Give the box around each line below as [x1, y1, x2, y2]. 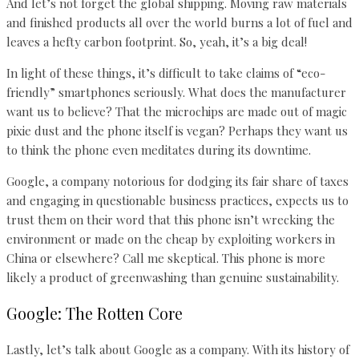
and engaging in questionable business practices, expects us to [6, 192, 349, 208]
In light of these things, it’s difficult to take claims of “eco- [6, 64, 325, 81]
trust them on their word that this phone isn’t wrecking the [6, 211, 335, 228]
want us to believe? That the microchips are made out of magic [6, 103, 347, 119]
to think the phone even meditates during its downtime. [6, 141, 311, 158]
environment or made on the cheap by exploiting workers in [6, 230, 335, 247]
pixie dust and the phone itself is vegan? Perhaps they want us [6, 122, 348, 139]
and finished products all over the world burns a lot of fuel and [6, 14, 353, 30]
